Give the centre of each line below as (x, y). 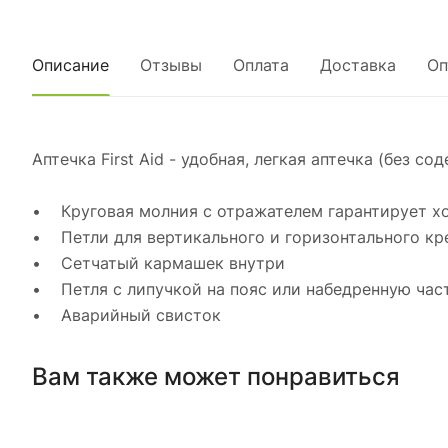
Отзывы (171, 65)
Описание (70, 65)
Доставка (358, 65)
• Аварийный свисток (126, 315)
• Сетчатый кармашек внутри (158, 263)
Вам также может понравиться (216, 376)
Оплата (261, 65)
